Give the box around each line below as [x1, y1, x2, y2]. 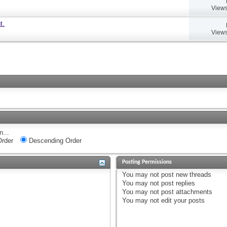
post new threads [159, 170, 212, 178]
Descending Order [27, 136, 82, 144]
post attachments [159, 187, 213, 196]
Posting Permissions [122, 159, 172, 165]
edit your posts [159, 196, 205, 204]
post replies [159, 179, 196, 187]
